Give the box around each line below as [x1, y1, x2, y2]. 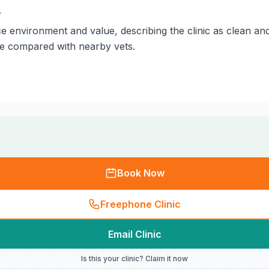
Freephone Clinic [100, 198, 181, 210]
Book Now [116, 167, 165, 179]
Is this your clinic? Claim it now [81, 254, 188, 263]
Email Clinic [107, 228, 162, 240]
